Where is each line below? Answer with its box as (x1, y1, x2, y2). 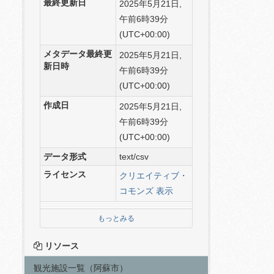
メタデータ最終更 (43, 49, 112, 59)
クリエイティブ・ (119, 171, 188, 180)
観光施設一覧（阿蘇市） (34, 263, 128, 273)
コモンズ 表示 (119, 186, 173, 196)
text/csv (119, 152, 149, 161)
